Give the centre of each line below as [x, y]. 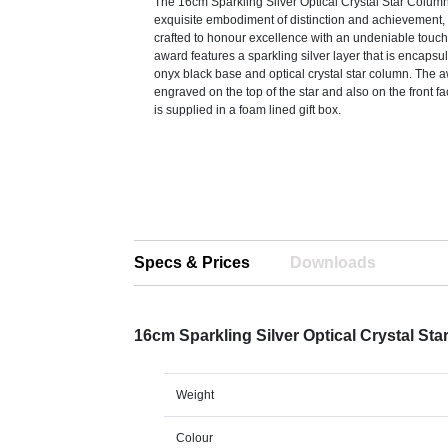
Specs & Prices [192, 263]
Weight [195, 395]
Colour [195, 438]
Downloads [333, 263]
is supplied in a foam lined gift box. [248, 110]
